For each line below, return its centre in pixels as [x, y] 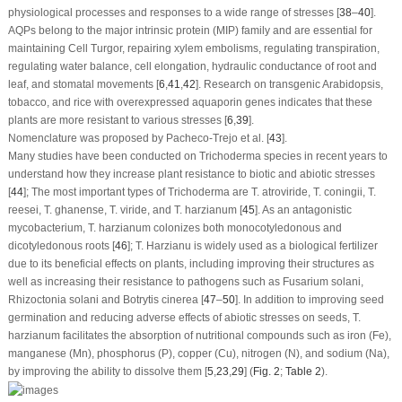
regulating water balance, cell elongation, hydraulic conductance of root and [192, 67]
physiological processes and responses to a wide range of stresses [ [173, 13]
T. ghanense [74, 210]
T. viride [128, 210]
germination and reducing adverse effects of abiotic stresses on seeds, [180, 318]
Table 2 [303, 372]
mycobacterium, [48, 228]
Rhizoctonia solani [53, 300]
